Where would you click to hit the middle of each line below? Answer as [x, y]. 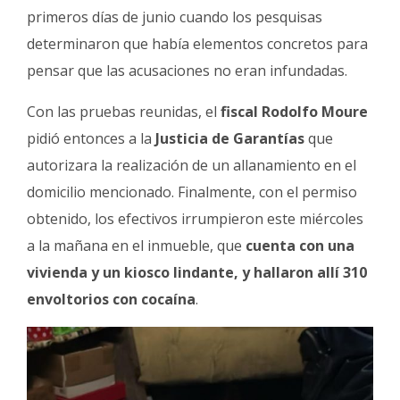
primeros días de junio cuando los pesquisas [175, 17]
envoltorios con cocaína [111, 300]
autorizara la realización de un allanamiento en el [192, 166]
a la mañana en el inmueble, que [136, 246]
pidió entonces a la [91, 139]
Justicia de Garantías [230, 139]
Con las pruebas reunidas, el [124, 112]
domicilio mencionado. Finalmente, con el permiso [192, 192]
